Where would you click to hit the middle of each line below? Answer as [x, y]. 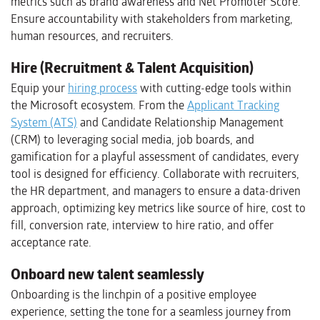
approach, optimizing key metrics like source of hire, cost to [158, 209]
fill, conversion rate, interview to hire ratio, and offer [142, 226]
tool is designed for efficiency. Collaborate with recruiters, [155, 174]
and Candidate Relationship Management [180, 123]
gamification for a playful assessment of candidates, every [155, 157]
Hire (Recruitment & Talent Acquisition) [132, 68]
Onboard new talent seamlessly [107, 274]
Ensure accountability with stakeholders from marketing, [152, 19]
